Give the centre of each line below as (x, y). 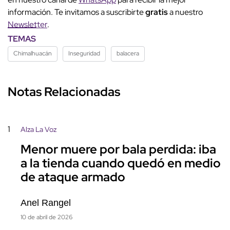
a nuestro (186, 12)
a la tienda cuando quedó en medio (121, 163)
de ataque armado (73, 177)
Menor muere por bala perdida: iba (118, 149)
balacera (128, 54)
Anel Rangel (46, 203)
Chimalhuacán (33, 54)
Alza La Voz (39, 130)
